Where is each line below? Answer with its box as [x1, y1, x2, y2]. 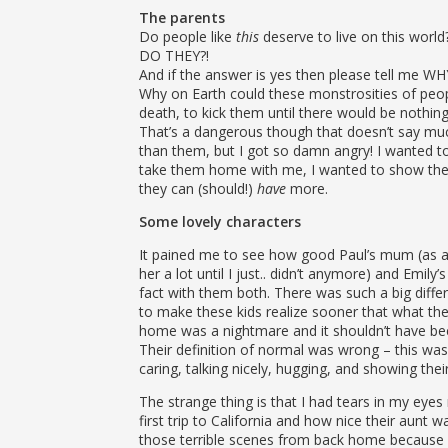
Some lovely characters [138, 212, 301, 231]
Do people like [138, 27, 236, 46]
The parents [138, 8, 225, 27]
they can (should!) [138, 179, 257, 198]
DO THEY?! [138, 46, 209, 65]
